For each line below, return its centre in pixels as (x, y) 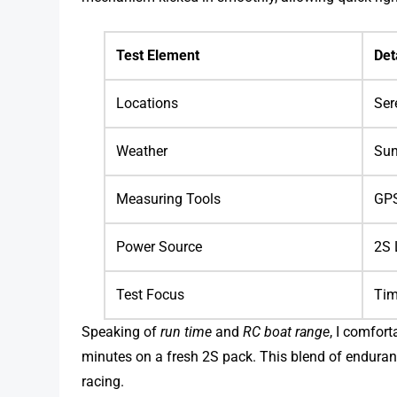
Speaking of (121, 332)
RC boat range (287, 332)
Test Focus (151, 295)
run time (187, 332)
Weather (142, 152)
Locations (148, 104)
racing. (103, 382)
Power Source (160, 247)
